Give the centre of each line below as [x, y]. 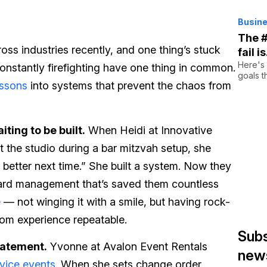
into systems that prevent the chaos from [129, 86]
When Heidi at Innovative [149, 130]
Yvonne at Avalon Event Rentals [127, 246]
